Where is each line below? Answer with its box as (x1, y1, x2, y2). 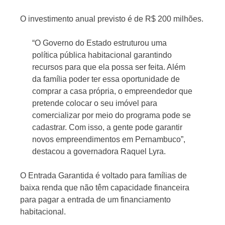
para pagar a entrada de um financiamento (20, 195, 171, 204)
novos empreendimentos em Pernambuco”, (32, 135, 185, 144)
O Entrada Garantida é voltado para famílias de (20, 171, 187, 180)
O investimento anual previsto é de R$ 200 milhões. (20, 15, 203, 24)
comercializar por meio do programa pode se (32, 111, 191, 120)
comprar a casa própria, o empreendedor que (32, 87, 192, 96)
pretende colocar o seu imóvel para (32, 99, 157, 108)
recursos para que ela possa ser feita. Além (32, 63, 185, 72)
